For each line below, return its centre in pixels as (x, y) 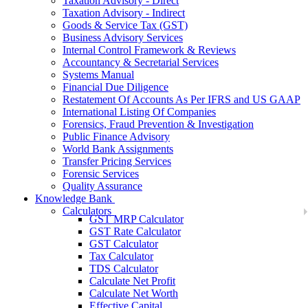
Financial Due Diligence (115, 87)
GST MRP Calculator (136, 219)
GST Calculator (124, 244)
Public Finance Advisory (116, 136)
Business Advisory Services (123, 37)
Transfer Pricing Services (117, 161)
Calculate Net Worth (134, 293)
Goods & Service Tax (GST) (125, 25)
